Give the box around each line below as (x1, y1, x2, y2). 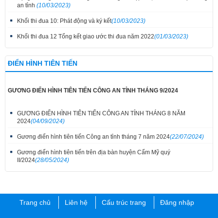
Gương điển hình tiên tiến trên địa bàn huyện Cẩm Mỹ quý (17, 148, 170, 156)
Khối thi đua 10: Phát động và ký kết (17, 17, 111, 24)
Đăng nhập (160, 198, 194, 206)
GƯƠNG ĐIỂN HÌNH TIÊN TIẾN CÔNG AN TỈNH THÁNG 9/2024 (8, 87, 178, 94)
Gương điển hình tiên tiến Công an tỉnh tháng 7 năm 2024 (17, 133, 170, 140)
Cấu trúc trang (101, 198, 146, 206)
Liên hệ (64, 198, 88, 206)
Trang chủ (19, 198, 51, 206)
